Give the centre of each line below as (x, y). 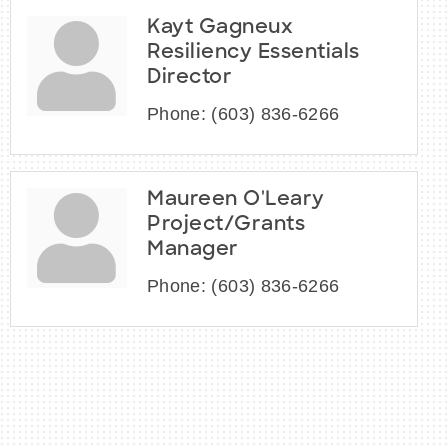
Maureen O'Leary (236, 199)
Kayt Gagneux (220, 27)
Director (189, 77)
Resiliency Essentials (253, 52)
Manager (193, 249)
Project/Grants (226, 224)
